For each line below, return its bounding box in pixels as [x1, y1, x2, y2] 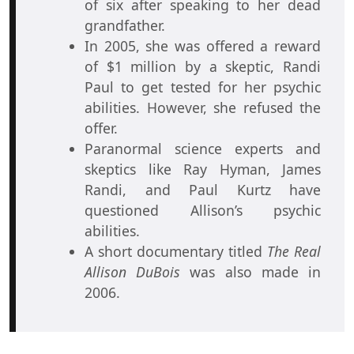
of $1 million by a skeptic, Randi [85, 56, 321, 76]
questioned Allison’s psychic [85, 200, 321, 220]
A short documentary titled [85, 241, 267, 261]
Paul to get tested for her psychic [85, 77, 321, 96]
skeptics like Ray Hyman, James [85, 159, 321, 179]
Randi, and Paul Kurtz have [85, 179, 321, 199]
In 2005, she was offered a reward [85, 36, 321, 55]
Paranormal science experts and [85, 138, 321, 158]
